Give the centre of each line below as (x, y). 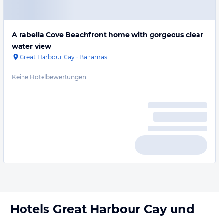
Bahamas (93, 57)
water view (32, 46)
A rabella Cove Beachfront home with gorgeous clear (108, 35)
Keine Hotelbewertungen (49, 77)
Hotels (32, 209)
